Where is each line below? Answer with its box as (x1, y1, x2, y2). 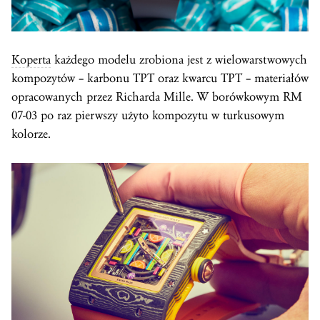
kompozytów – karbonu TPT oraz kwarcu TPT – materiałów (11, 70, 309, 86)
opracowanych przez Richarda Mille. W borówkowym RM (11, 89, 302, 104)
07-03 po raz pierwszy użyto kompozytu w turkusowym (11, 107, 284, 123)
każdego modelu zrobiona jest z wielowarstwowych (51, 51, 307, 67)
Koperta (11, 51, 51, 67)
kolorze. (11, 126, 51, 141)
